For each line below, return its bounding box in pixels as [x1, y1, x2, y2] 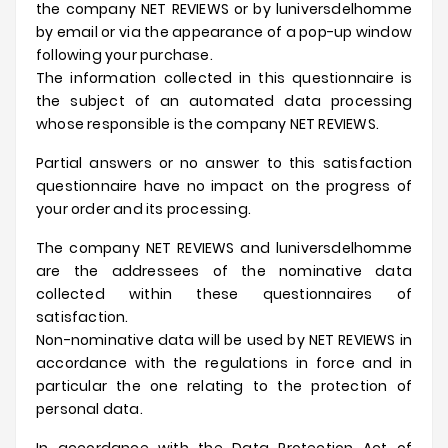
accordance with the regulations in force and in [36, 353, 412, 373]
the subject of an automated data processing [36, 91, 412, 111]
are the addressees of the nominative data [36, 261, 412, 281]
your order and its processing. [36, 199, 251, 219]
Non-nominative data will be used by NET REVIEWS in [36, 330, 412, 350]
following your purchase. [36, 45, 213, 65]
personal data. [36, 399, 143, 419]
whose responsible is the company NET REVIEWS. [36, 114, 380, 134]
